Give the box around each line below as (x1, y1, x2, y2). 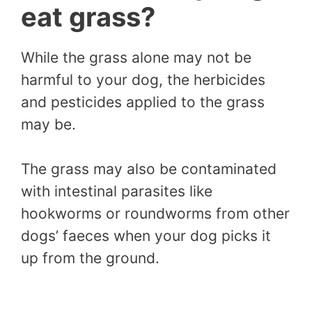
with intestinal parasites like (21, 182, 212, 200)
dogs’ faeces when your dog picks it (21, 226, 271, 244)
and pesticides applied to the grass (21, 93, 265, 111)
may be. (21, 116, 76, 134)
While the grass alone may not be (21, 49, 251, 67)
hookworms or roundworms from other (21, 204, 290, 222)
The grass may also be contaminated (21, 159, 276, 178)
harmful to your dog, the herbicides (21, 71, 265, 89)
